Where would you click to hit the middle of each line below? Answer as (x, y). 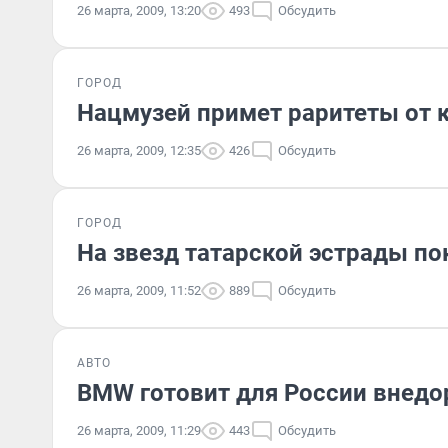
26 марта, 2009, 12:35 (139, 150)
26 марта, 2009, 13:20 (139, 10)
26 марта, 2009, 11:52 (139, 290)
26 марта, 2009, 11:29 (139, 430)
